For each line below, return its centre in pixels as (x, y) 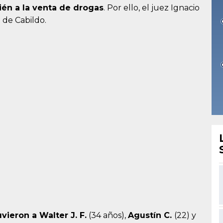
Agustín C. (151, 216)
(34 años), (107, 216)
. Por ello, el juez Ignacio (152, 8)
